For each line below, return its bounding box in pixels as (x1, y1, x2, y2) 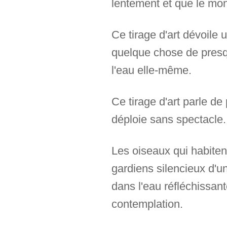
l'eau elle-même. (111, 64, 192, 77)
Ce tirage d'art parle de (111, 95, 225, 108)
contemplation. (111, 197, 183, 210)
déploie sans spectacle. (111, 113, 226, 126)
